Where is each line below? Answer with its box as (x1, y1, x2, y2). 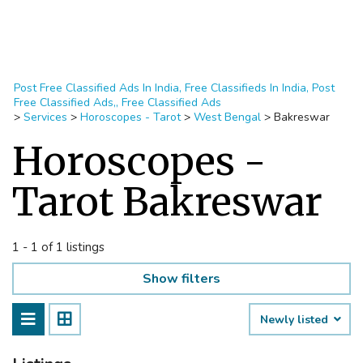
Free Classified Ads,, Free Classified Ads (14, 95, 221, 110)
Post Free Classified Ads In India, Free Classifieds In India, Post (14, 80, 335, 96)
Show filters (143, 270, 220, 288)
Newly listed (260, 312, 331, 327)
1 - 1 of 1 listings (12, 239, 105, 255)
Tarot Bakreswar (12, 177, 322, 226)
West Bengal (194, 109, 261, 125)
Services (23, 109, 67, 125)
